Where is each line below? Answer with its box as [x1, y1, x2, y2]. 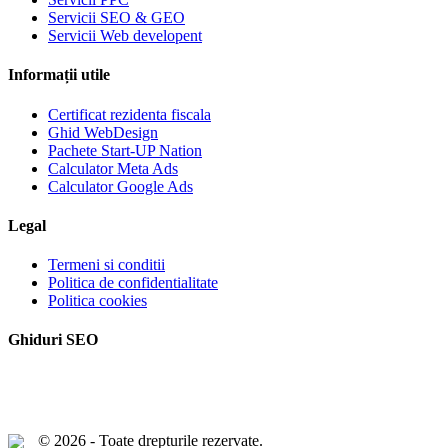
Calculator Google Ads [48, 177, 193, 195]
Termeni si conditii [48, 256, 165, 274]
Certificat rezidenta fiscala [48, 105, 211, 123]
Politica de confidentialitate [48, 274, 218, 292]
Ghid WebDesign [48, 123, 158, 141]
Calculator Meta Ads [48, 159, 178, 177]
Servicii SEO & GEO [48, 9, 185, 27]
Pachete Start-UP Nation [48, 141, 202, 159]
